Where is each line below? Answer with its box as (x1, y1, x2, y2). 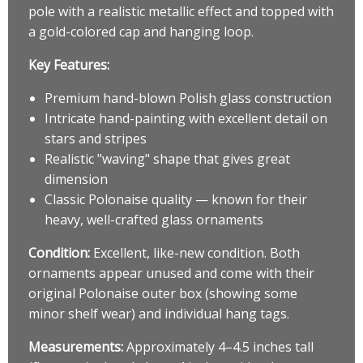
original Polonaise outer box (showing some (28, 284, 297, 302)
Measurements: (28, 337, 123, 356)
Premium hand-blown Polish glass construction (45, 88, 331, 107)
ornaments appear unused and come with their (28, 263, 314, 282)
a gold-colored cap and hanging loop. (28, 22, 254, 41)
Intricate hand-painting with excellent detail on (45, 109, 327, 127)
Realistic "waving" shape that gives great (45, 149, 290, 168)
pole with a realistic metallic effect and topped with (28, 2, 334, 20)
